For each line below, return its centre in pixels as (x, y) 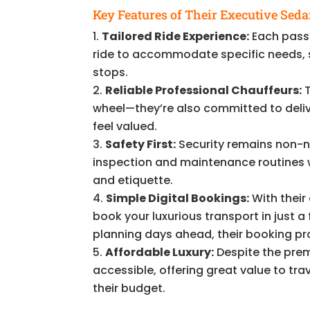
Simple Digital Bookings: (178, 198)
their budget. (129, 288)
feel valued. (125, 126)
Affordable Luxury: (160, 252)
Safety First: (141, 144)
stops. (111, 72)
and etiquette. (133, 180)
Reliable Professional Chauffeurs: (204, 90)
